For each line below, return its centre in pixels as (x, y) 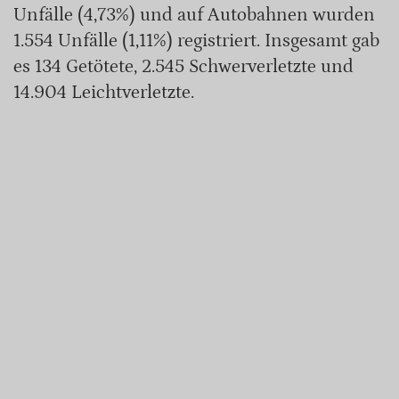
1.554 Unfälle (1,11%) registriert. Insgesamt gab (196, 41)
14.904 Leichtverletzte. (104, 92)
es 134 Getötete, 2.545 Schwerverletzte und (183, 66)
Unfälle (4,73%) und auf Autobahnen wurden (194, 15)
